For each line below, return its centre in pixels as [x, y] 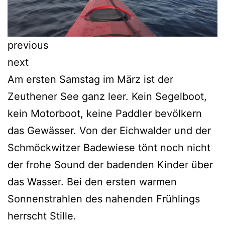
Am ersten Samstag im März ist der [90, 80]
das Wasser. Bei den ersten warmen [92, 182]
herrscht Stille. [42, 216]
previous [28, 45]
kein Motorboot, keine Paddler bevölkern [105, 114]
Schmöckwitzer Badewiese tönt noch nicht [109, 148]
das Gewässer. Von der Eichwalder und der [109, 131]
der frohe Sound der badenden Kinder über [110, 165]
